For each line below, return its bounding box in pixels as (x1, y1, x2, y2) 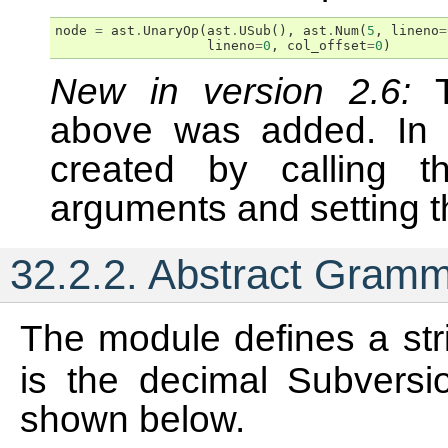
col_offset (287, 38, 367, 53)
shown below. (20, 398, 245, 440)
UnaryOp (143, 23, 199, 38)
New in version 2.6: (50, 70, 436, 112)
